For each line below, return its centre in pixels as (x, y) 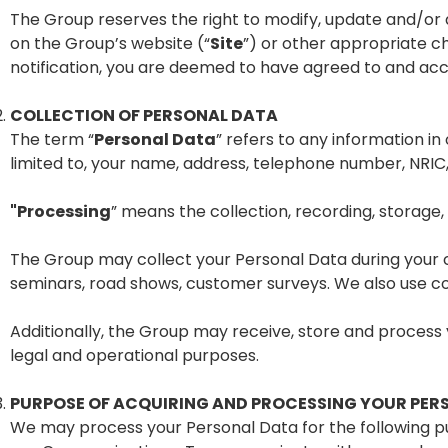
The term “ (52, 139)
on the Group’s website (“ (110, 43)
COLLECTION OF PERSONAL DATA (144, 115)
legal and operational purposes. (134, 355)
